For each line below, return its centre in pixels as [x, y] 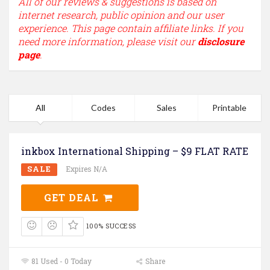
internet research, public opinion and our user [121, 15]
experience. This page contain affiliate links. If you [131, 28]
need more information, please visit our [108, 42]
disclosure [221, 42]
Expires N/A [86, 169]
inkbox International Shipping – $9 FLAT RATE [135, 151]
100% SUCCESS [111, 226]
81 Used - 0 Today [61, 261]
